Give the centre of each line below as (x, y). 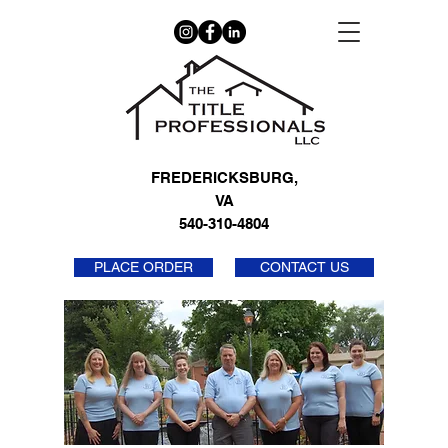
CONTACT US (304, 267)
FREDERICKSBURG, (224, 177)
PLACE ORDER (143, 267)
